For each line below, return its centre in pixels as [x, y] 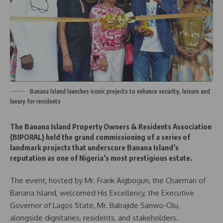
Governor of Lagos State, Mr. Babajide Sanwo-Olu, [95, 206]
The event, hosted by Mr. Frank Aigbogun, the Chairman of [108, 181]
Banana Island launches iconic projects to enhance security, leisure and [120, 91]
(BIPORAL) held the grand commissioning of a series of [100, 137]
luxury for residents [35, 101]
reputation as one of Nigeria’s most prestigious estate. [101, 158]
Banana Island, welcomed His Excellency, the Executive [102, 193]
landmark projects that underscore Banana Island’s [94, 147]
